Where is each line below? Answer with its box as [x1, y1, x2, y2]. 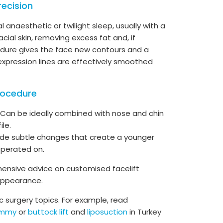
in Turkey [127, 207, 161, 218]
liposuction [87, 207, 127, 218]
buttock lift [28, 207, 69, 218]
